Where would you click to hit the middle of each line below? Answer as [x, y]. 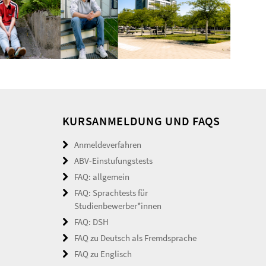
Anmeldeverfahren [107, 144]
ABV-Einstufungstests [113, 160]
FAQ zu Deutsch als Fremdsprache [135, 237]
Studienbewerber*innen [118, 205]
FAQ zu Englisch [103, 254]
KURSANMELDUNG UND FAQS [141, 121]
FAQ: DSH [91, 221]
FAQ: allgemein [102, 176]
